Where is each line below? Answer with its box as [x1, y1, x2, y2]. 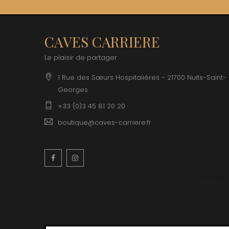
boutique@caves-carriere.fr [58, 117, 151, 127]
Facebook [61, 152, 98, 163]
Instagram [83, 152, 122, 163]
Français [196, 172, 225, 182]
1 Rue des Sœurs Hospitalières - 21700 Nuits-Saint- [58, 72, 226, 82]
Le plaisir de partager [44, 52, 117, 62]
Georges [58, 84, 88, 95]
